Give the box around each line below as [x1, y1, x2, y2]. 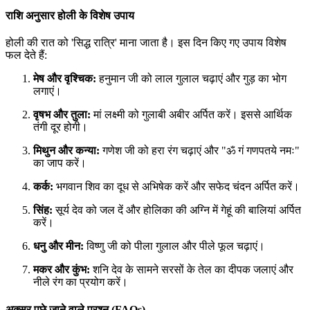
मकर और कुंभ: [33, 264, 90, 276]
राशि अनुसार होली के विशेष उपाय [6, 10, 137, 22]
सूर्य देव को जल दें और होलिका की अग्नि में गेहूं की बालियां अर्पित [53, 204, 301, 217]
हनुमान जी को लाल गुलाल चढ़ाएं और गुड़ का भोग [96, 73, 286, 85]
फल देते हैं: [6, 49, 47, 62]
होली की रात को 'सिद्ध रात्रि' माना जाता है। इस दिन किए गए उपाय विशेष [6, 37, 286, 49]
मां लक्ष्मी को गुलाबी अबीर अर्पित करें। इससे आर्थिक [91, 109, 292, 121]
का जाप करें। [33, 157, 86, 170]
